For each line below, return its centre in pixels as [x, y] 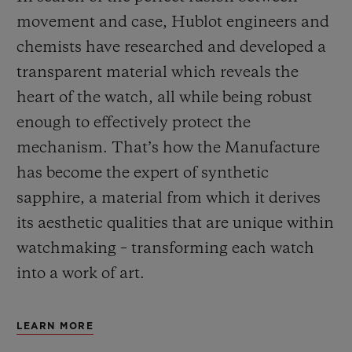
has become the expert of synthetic [143, 173]
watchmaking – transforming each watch [165, 249]
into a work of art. [81, 274]
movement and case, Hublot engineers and [173, 22]
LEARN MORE [55, 326]
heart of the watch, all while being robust [164, 98]
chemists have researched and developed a [171, 48]
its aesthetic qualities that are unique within [175, 224]
